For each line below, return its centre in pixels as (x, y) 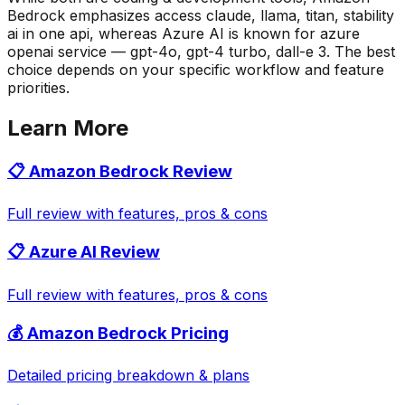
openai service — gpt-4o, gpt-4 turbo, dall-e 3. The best (201, 51)
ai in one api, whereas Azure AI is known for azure (184, 33)
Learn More (68, 127)
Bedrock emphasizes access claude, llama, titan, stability (201, 15)
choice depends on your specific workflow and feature (196, 69)
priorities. (38, 87)
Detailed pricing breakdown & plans (128, 376)
